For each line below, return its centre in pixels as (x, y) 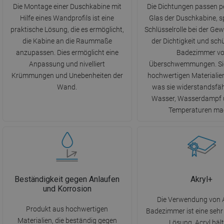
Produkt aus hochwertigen (67, 209)
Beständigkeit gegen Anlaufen (67, 179)
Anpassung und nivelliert (67, 64)
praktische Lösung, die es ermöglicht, (67, 30)
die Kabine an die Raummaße (67, 41)
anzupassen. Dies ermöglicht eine (67, 53)
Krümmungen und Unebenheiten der (67, 76)
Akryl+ (202, 179)
